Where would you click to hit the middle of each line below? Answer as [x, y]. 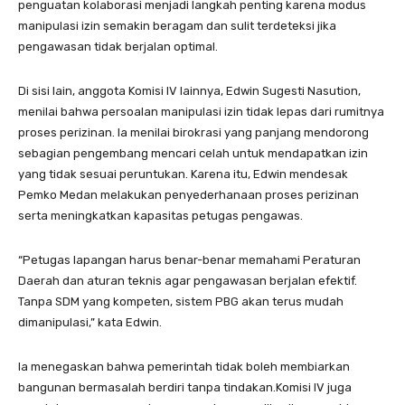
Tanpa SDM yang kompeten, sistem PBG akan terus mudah [181, 302]
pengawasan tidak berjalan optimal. [118, 47]
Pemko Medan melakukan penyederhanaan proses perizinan [188, 195]
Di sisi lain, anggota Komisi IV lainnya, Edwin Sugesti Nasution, [189, 91]
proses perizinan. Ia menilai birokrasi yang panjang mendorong [193, 133]
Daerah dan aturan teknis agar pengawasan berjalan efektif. [188, 281]
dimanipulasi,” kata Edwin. [90, 323]
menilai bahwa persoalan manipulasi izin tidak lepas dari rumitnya [201, 112]
